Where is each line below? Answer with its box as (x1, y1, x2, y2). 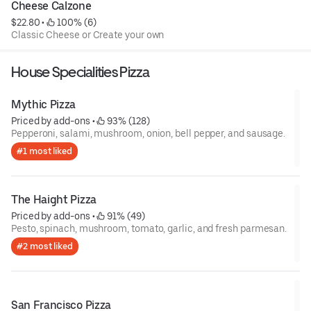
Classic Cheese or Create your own (11, 28, 165, 40)
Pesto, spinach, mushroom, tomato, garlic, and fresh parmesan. (11, 222, 287, 234)
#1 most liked (17, 145, 72, 156)
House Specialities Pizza (11, 62, 150, 81)
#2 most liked (17, 240, 73, 251)
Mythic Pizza (11, 97, 76, 111)
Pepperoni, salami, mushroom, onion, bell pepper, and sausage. (11, 127, 286, 139)
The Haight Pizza (11, 192, 96, 206)
